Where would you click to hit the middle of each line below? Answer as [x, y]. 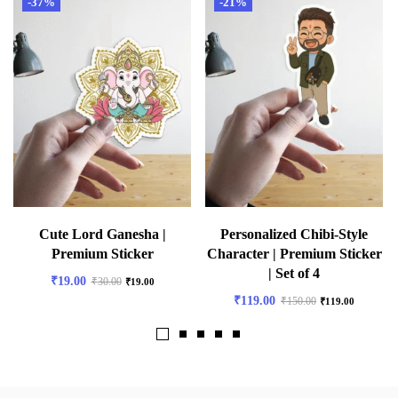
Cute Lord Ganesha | [102, 234]
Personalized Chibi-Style [294, 234]
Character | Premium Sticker [294, 253]
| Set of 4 [294, 273]
